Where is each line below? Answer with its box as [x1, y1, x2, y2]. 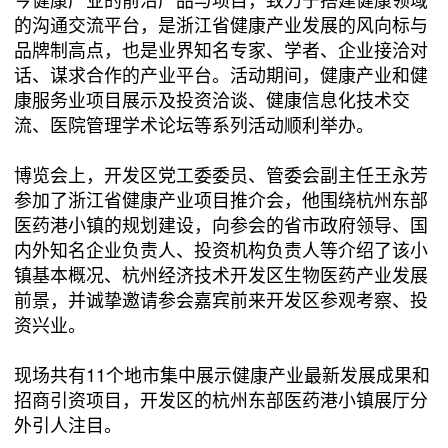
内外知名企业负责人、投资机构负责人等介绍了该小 [14, 236, 429, 263]
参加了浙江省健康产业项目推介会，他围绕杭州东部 [14, 186, 429, 213]
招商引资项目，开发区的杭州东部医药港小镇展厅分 [14, 386, 429, 413]
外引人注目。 [14, 411, 123, 438]
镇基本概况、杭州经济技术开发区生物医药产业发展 [14, 261, 429, 288]
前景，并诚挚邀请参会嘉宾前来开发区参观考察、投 [14, 286, 429, 313]
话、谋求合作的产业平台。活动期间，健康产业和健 [14, 61, 429, 88]
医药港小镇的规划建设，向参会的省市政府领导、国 [14, 211, 429, 238]
